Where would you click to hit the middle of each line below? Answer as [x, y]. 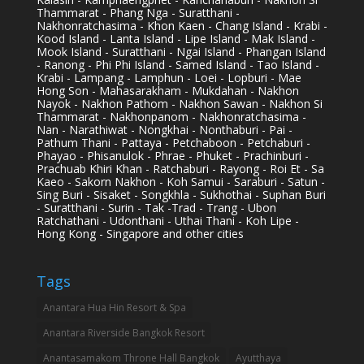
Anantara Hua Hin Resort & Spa [114, 308]
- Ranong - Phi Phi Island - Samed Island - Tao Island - [178, 64]
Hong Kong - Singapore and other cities [140, 233]
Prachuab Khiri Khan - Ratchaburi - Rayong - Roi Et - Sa [180, 168]
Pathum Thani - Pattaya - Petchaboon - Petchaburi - [173, 142]
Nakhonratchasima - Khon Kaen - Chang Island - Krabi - [182, 25]
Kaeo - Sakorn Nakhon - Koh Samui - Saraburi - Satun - [180, 181]
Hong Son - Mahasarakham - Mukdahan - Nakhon [167, 90]
